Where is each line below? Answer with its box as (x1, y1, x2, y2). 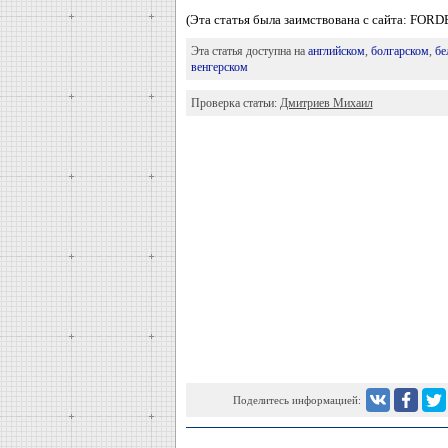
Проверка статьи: (190, 96, 280, 110)
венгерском (190, 60, 248, 74)
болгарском (370, 44, 429, 58)
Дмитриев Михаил (279, 96, 373, 110)
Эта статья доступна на (190, 44, 308, 58)
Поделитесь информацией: (232, 394, 361, 406)
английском (307, 44, 365, 58)
